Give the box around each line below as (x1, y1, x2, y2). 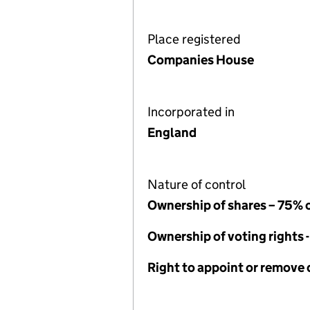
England (147, 125, 197, 140)
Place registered (147, 31, 241, 47)
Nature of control (147, 176, 246, 192)
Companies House (147, 52, 254, 68)
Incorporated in (147, 104, 235, 120)
